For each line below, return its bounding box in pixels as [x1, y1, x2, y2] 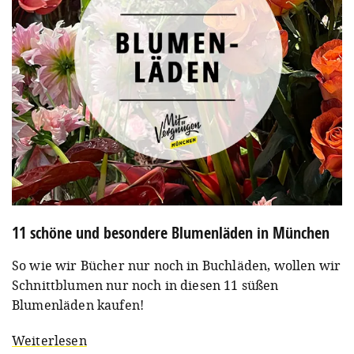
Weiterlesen [12, 331, 87, 349]
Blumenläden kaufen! [12, 296, 145, 314]
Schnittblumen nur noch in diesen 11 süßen [12, 276, 279, 294]
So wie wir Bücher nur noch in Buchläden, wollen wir [12, 256, 341, 274]
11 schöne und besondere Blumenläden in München [12, 221, 330, 243]
